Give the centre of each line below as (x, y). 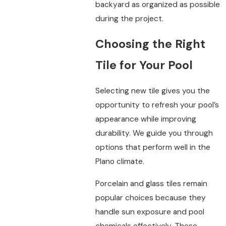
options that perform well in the (153, 147)
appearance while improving (146, 119)
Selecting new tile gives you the (152, 91)
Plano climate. (120, 161)
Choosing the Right (150, 44)
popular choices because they (150, 197)
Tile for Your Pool (144, 65)
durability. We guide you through (154, 133)
